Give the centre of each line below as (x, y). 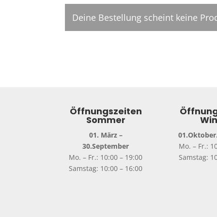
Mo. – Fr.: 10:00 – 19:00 (106, 157)
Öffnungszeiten (106, 111)
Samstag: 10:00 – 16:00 (106, 169)
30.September (106, 146)
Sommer (106, 120)
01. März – (106, 135)
